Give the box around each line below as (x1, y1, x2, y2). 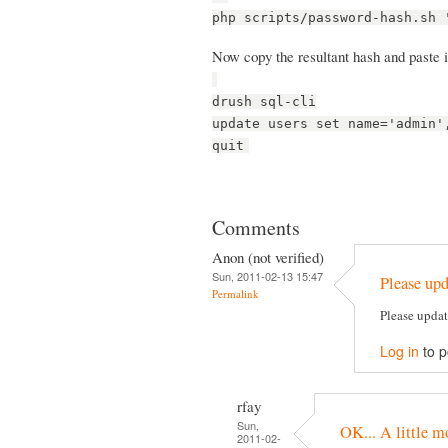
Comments (212, 213, 300, 241)
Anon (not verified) (212, 246, 324, 267)
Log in (380, 340, 419, 361)
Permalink (212, 285, 259, 301)
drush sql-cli (212, 93, 316, 109)
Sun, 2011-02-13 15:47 (212, 267, 323, 284)
